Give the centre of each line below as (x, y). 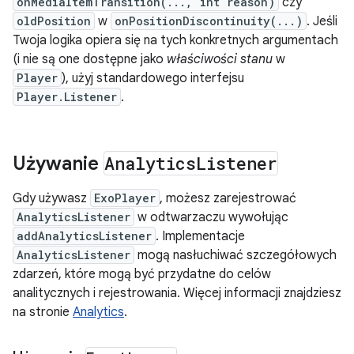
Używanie (58, 164)
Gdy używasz (51, 198)
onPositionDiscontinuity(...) (209, 21)
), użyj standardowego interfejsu (153, 78)
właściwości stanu (220, 59)
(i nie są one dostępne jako (90, 59)
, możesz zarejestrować (228, 198)
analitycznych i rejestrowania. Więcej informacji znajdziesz (177, 293)
